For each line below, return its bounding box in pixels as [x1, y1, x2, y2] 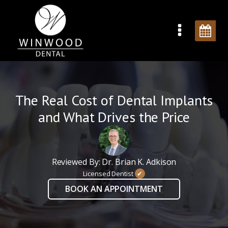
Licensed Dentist [83, 169, 135, 178]
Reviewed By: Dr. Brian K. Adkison [51, 156, 177, 167]
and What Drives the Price [38, 107, 190, 126]
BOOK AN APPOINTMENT [65, 183, 163, 194]
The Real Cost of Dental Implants [15, 91, 213, 109]
